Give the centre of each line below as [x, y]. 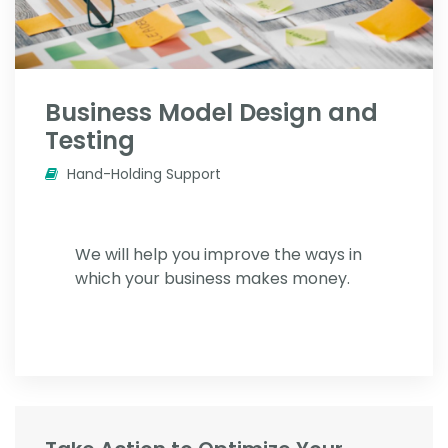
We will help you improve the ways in [218, 254]
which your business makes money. [212, 278]
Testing [90, 140]
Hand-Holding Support [142, 173]
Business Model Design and [211, 112]
